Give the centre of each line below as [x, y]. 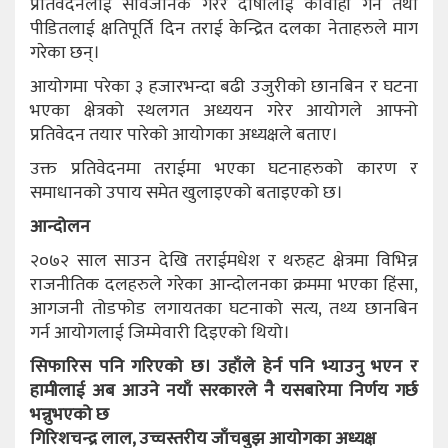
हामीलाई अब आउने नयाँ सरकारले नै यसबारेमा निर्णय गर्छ [224, 390]
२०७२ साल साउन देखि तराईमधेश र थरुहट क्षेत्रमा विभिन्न [224, 260]
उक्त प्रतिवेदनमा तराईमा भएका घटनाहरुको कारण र [224, 168]
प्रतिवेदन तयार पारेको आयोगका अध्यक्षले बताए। [184, 134]
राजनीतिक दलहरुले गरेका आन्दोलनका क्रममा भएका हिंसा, [224, 284]
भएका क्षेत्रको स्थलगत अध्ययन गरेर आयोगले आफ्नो [224, 110]
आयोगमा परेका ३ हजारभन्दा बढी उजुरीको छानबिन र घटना [224, 86]
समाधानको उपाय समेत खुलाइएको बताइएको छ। [186, 192]
